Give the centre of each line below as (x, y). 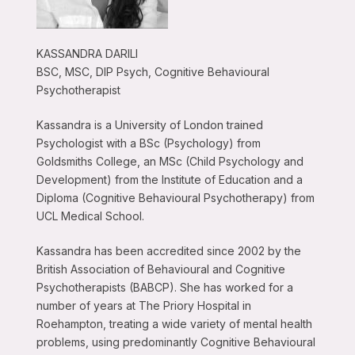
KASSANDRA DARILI (87, 54)
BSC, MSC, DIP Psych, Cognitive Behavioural (153, 72)
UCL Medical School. (90, 216)
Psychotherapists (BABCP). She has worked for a (164, 288)
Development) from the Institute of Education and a (169, 180)
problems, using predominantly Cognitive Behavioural (176, 342)
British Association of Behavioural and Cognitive (160, 269)
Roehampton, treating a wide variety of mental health (174, 324)
